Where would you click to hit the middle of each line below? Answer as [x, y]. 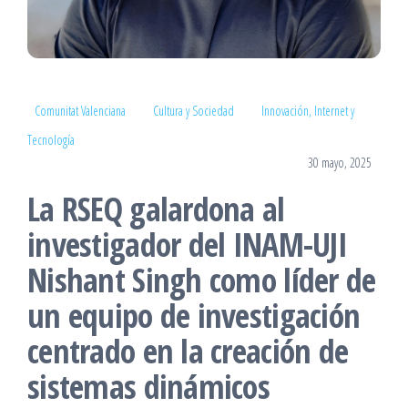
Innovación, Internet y [308, 110]
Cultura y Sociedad [194, 110]
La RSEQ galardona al [156, 209]
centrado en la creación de [188, 351]
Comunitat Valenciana [80, 110]
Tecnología [51, 139]
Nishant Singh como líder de [202, 280]
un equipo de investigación [194, 315]
